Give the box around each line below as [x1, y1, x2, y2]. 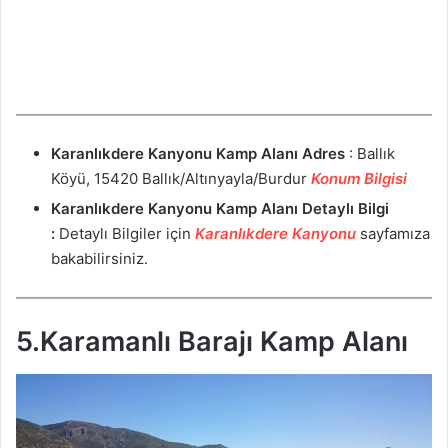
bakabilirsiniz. [51, 248, 148, 268]
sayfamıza [356, 223, 430, 243]
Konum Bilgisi [311, 168, 407, 188]
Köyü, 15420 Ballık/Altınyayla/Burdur [51, 168, 311, 188]
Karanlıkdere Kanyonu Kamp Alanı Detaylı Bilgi [51, 198, 389, 218]
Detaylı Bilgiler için [55, 223, 195, 243]
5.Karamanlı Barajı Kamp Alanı [16, 325, 408, 359]
